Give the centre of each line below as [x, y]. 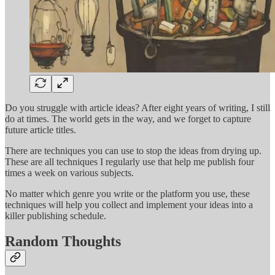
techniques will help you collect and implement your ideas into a [129, 204]
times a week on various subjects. [71, 172]
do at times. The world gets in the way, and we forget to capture [128, 118]
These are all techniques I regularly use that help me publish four [130, 161]
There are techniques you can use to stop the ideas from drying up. [133, 150]
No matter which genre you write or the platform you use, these [127, 193]
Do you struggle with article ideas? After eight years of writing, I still [137, 107]
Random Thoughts [63, 242]
